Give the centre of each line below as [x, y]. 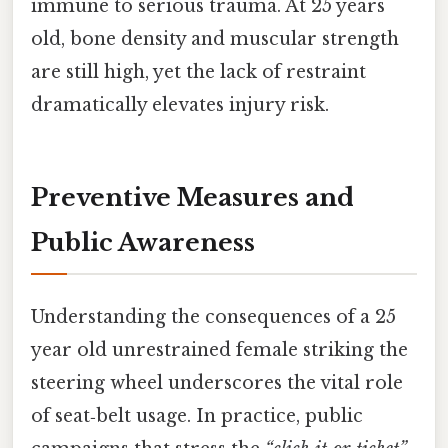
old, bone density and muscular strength [215, 39]
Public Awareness [143, 242]
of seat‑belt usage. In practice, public [197, 416]
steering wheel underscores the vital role [217, 383]
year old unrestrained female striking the [219, 350]
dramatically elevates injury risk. [180, 105]
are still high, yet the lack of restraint [198, 72]
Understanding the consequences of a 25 [213, 317]
